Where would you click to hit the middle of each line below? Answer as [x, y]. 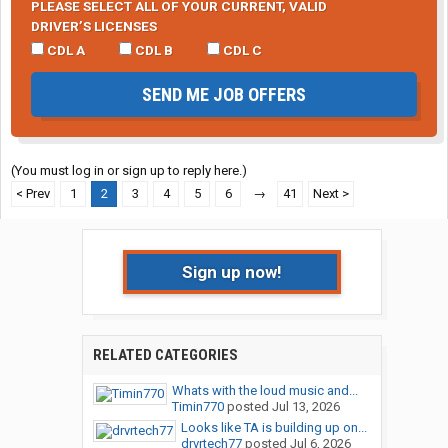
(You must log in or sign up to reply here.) [129, 171]
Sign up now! [231, 272]
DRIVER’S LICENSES [94, 26]
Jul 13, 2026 [305, 407]
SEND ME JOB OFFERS [224, 95]
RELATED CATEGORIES [165, 355]
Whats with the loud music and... [264, 391]
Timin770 [197, 407]
